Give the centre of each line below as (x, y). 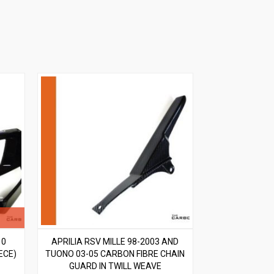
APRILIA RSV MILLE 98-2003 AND (115, 241)
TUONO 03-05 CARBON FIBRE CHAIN (115, 254)
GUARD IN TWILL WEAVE (115, 266)
